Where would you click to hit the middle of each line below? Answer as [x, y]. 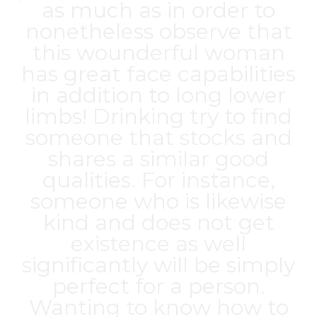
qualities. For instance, [158, 180]
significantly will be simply [158, 265]
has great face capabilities [158, 74]
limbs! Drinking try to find [158, 116]
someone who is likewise [158, 201]
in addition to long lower [158, 95]
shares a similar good [158, 159]
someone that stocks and [158, 138]
